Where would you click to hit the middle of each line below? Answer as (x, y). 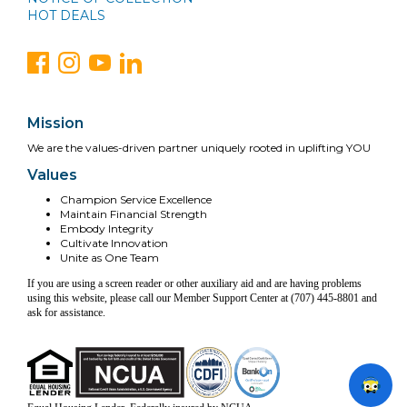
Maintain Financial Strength (134, 213)
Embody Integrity (107, 228)
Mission (55, 123)
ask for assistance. (66, 312)
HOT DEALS (66, 15)
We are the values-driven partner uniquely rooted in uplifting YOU (199, 147)
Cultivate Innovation (114, 243)
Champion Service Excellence (136, 199)
